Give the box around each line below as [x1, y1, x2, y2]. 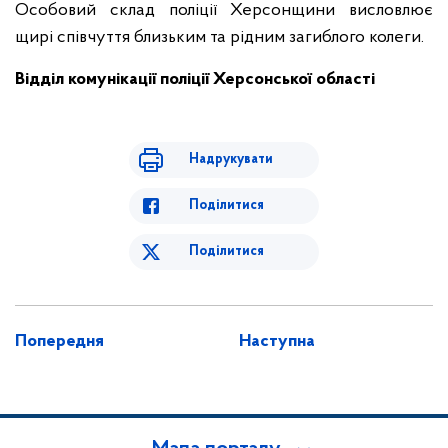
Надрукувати [189, 151, 273, 167]
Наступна [239, 331, 315, 351]
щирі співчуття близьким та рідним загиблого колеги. [15, 27, 424, 47]
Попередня [15, 331, 104, 351]
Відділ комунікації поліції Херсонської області [15, 69, 375, 89]
